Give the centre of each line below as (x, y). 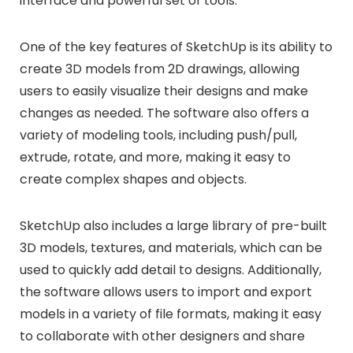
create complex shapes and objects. (133, 179)
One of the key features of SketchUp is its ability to (176, 46)
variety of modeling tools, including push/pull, (158, 135)
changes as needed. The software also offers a (164, 113)
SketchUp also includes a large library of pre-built (173, 225)
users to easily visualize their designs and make (164, 91)
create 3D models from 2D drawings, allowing (160, 69)
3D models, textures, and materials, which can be (171, 247)
